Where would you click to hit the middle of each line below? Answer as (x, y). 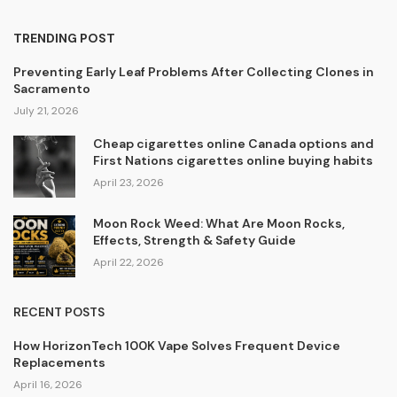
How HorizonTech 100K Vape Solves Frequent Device (177, 345)
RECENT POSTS (59, 311)
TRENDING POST (64, 38)
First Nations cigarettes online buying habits (233, 160)
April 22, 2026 (128, 262)
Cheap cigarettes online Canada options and (233, 144)
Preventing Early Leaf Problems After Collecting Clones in (194, 72)
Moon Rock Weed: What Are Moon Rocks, (218, 223)
